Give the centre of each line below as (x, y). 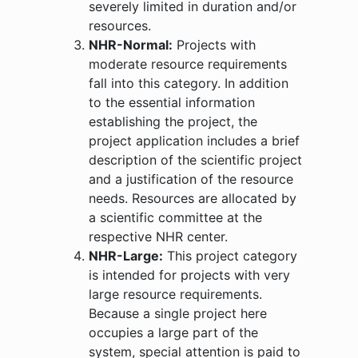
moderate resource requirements (188, 64)
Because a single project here (178, 313)
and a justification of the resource (191, 179)
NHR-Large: (126, 255)
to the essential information (172, 102)
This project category (231, 255)
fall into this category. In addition (189, 83)
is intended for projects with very (190, 274)
